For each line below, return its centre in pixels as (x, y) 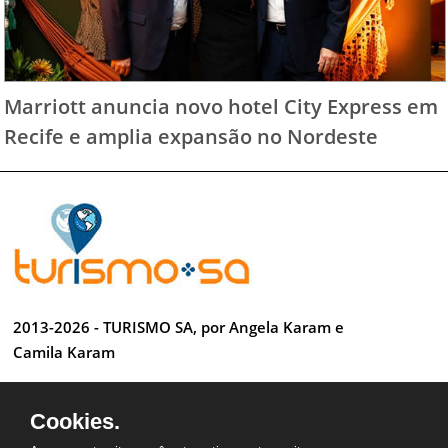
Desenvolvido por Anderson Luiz (129, 432)
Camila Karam (64, 352)
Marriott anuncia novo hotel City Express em (221, 105)
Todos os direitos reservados (115, 391)
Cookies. (75, 421)
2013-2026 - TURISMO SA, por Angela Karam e (179, 327)
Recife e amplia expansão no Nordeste (191, 135)
